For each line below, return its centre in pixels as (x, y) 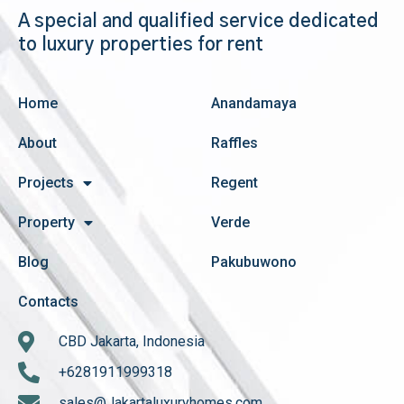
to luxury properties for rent (141, 46)
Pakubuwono (254, 262)
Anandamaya (254, 104)
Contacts (48, 302)
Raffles (234, 143)
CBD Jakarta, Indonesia (132, 342)
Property (46, 223)
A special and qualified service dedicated (198, 22)
